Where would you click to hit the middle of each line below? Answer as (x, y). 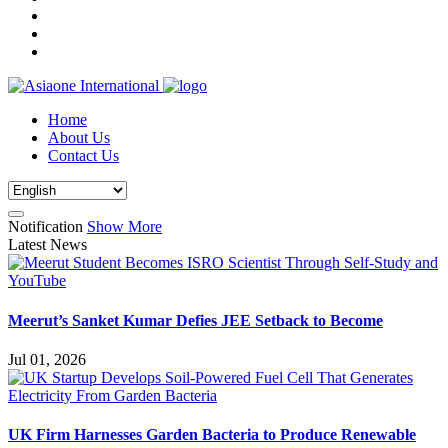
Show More (124, 227)
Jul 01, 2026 (47, 359)
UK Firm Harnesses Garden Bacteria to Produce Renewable (212, 435)
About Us (79, 138)
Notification (45, 227)
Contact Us (83, 156)
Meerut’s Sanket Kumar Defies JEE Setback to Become (195, 320)
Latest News (47, 245)
